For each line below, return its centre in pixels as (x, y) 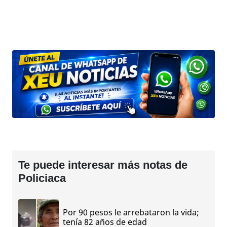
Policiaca (42, 178)
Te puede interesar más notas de (103, 165)
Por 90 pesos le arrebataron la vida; (131, 212)
